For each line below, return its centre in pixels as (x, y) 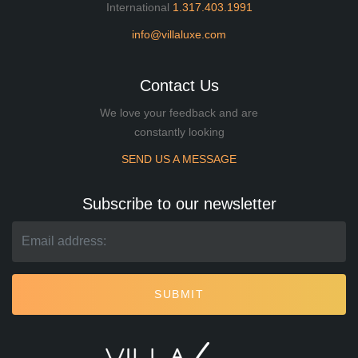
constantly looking (179, 131)
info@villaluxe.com (179, 34)
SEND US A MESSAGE (179, 159)
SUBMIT (179, 294)
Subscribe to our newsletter (179, 203)
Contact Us (179, 85)
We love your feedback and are (179, 112)
